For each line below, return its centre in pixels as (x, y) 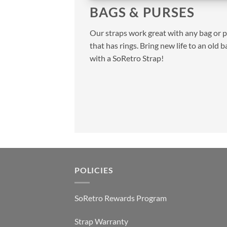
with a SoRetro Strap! (127, 58)
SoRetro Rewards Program (121, 198)
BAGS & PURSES (142, 12)
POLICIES (94, 170)
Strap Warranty (101, 221)
